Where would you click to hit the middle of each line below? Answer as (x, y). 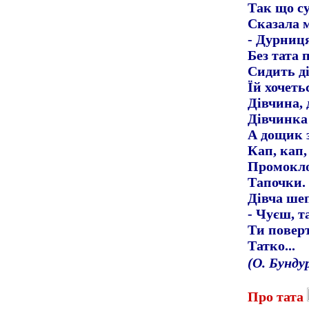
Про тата (278, 297)
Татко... (272, 246)
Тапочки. (277, 182)
